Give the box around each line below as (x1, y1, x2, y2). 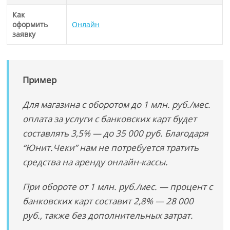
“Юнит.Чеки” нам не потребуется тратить (23, 142, 199, 154)
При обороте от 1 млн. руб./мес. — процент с (23, 181, 213, 193)
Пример (23, 74, 57, 86)
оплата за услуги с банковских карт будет (23, 113, 197, 125)
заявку (12, 29, 36, 39)
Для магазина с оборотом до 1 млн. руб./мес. (23, 99, 211, 110)
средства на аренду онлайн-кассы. (23, 156, 168, 168)
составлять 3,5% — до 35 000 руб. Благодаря (23, 127, 208, 139)
